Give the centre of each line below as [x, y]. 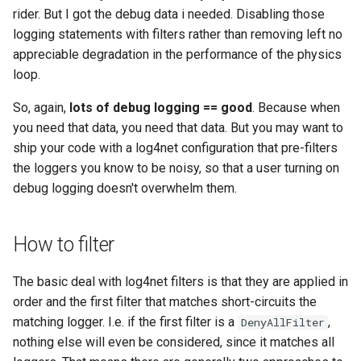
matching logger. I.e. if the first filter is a [125, 322]
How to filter [64, 245]
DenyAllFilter [283, 322]
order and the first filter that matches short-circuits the [165, 302]
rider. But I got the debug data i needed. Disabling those [169, 14]
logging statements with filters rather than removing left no [178, 34]
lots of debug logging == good [161, 108]
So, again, [41, 108]
